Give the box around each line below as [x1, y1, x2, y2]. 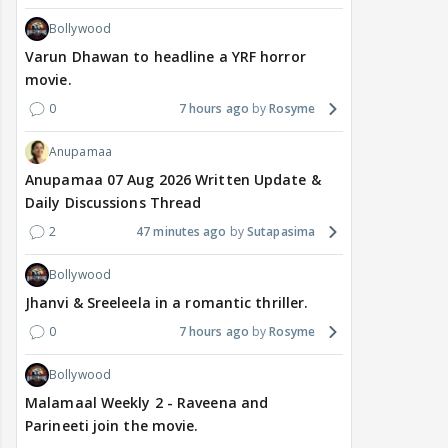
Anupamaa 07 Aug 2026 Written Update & [25, 170, 321, 190]
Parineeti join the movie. [25, 416, 199, 436]
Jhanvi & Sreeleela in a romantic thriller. [25, 293, 309, 313]
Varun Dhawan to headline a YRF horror [25, 47, 306, 67]
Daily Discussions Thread [25, 193, 202, 213]
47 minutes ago [136, 223, 227, 241]
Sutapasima [247, 223, 315, 241]
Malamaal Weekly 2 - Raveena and [25, 393, 269, 413]
